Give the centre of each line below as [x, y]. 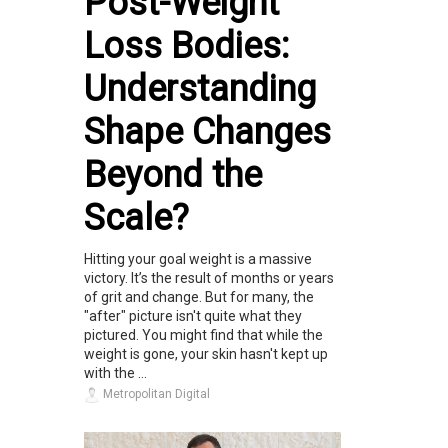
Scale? [136, 218]
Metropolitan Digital [155, 394]
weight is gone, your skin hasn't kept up [206, 354]
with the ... [115, 373]
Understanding [200, 89]
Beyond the [173, 175]
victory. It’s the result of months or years [209, 278]
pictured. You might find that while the [203, 335]
